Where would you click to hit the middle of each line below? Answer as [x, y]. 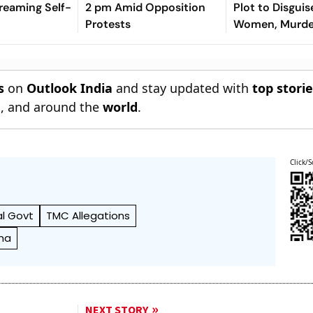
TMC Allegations [88, 215]
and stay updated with [183, 88]
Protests [108, 24]
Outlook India [70, 88]
